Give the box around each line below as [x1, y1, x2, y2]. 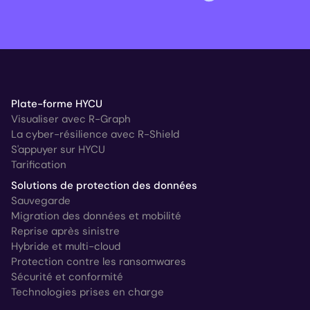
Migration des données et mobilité [11, 208, 181, 223]
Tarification [11, 157, 66, 172]
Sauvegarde [11, 193, 71, 208]
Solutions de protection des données [11, 178, 197, 192]
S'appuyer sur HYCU [11, 142, 105, 156]
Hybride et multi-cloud [11, 239, 120, 253]
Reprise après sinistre [11, 224, 120, 238]
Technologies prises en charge [11, 284, 164, 299]
